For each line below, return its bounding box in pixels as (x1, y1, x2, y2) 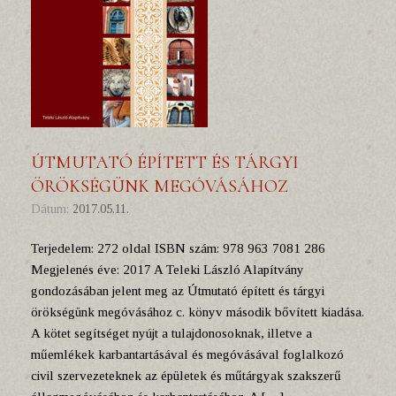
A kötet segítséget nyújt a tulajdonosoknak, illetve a (31, 326, 312, 340)
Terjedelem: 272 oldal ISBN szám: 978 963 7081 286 (31, 241, 325, 255)
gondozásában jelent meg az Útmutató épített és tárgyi (31, 284, 324, 298)
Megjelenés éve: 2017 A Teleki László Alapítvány (31, 263, 304, 277)
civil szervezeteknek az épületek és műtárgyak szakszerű (31, 369, 341, 383)
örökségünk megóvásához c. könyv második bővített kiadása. (31, 305, 364, 319)
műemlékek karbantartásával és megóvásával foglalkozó (31, 347, 344, 362)
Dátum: (41, 202, 72, 216)
